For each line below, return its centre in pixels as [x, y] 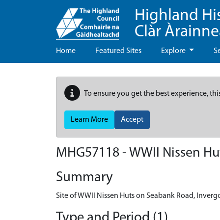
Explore [174, 51]
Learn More [89, 120]
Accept [132, 120]
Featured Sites [118, 51]
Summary [84, 178]
